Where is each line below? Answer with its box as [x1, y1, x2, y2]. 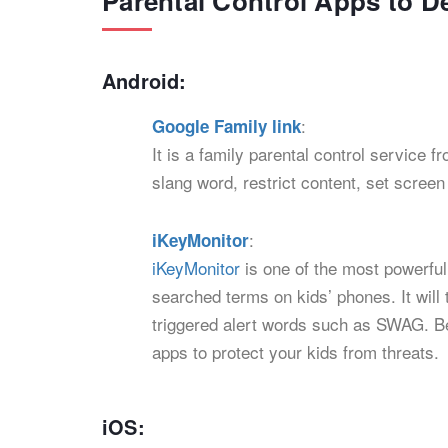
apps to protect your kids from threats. [152, 339, 439, 364]
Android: [102, 66, 187, 95]
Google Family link [152, 114, 301, 138]
